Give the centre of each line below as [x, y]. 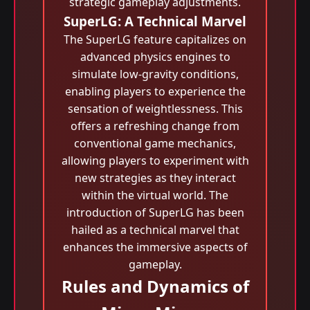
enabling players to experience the [155, 91]
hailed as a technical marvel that [155, 230]
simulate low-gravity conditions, [155, 74]
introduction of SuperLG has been [155, 212]
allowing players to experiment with [155, 161]
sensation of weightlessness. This [155, 109]
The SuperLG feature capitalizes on [155, 39]
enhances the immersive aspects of [155, 247]
